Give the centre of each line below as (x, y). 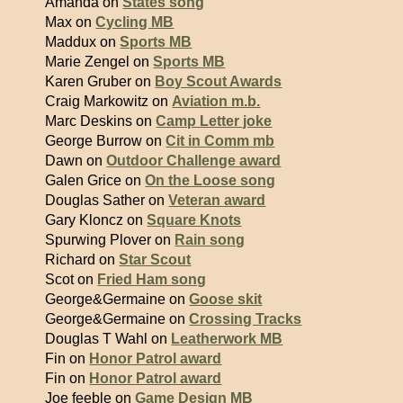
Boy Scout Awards (219, 81)
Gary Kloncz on (96, 220)
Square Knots (194, 220)
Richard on (82, 260)
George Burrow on (106, 141)
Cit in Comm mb (220, 141)
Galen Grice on (95, 180)
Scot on (72, 279)
